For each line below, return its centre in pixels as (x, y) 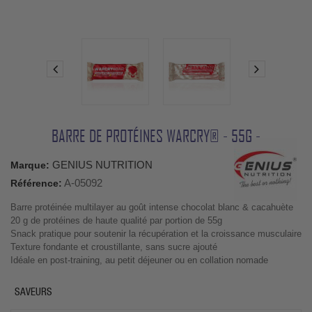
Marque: (30, 165)
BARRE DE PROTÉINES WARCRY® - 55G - (156, 136)
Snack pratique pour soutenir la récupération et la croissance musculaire (156, 234)
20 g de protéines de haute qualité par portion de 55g (116, 221)
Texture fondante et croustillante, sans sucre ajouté (114, 247)
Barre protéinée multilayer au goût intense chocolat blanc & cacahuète (152, 208)
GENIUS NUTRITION (102, 165)
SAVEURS (33, 291)
